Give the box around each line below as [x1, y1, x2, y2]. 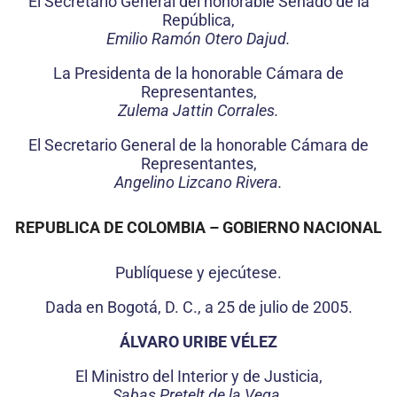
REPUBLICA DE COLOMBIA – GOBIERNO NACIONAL [15, 218, 382, 237]
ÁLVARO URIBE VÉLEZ [120, 332, 277, 352]
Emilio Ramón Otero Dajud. [106, 29, 291, 49]
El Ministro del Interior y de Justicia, [74, 367, 323, 386]
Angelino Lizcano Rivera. [114, 173, 283, 192]
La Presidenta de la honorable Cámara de [53, 64, 344, 83]
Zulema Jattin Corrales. [118, 101, 279, 121]
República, [162, 11, 235, 30]
